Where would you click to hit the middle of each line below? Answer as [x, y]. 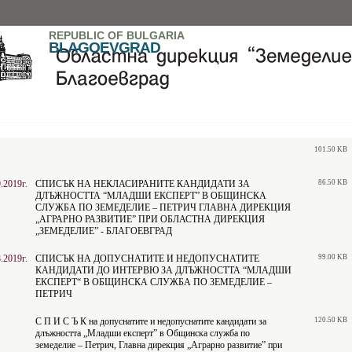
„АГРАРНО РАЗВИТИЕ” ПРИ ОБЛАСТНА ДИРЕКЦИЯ [150, 219]
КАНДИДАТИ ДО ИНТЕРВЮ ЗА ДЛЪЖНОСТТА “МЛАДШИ [163, 270]
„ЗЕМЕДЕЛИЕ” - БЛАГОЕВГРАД [104, 231]
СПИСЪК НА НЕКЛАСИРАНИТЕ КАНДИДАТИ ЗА [143, 184]
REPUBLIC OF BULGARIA [117, 35]
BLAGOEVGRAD [104, 48]
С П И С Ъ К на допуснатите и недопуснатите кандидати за [151, 321]
